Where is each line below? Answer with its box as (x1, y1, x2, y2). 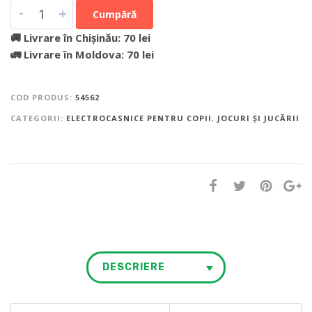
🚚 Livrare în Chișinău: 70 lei (10, 30, 150, 45)
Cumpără (93, 7, 136, 21)
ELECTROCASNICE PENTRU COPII (66, 112, 212, 123)
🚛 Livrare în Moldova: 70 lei (10, 47, 154, 61)
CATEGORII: (10, 112, 66, 123)
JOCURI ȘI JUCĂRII (217, 112, 299, 123)
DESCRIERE (102, 260, 165, 273)
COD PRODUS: (10, 91, 75, 102)
